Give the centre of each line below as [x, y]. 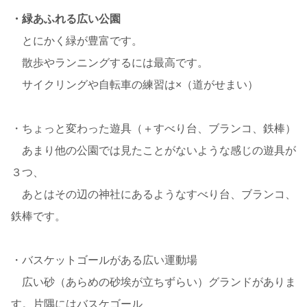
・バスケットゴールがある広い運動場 [104, 260]
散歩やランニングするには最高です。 [110, 62]
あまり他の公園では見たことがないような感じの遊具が [153, 150]
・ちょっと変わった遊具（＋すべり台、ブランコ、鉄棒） [153, 128]
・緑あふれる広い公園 [66, 19]
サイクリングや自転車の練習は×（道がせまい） [135, 84]
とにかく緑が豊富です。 [77, 40]
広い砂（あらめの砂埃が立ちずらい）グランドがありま [153, 282]
